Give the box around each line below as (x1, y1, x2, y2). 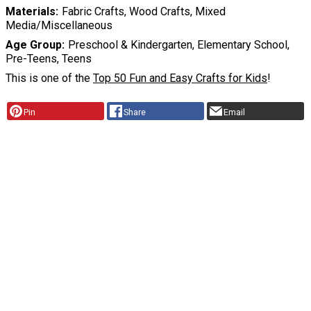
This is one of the (6, 72, 93, 85)
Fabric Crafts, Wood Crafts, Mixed (61, 5, 226, 19)
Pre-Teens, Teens (6, 52, 92, 66)
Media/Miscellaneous (6, 19, 112, 33)
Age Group (6, 38, 62, 52)
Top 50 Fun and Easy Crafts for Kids (93, 72, 267, 85)
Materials (6, 5, 56, 19)
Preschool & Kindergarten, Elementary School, (67, 38, 289, 52)
